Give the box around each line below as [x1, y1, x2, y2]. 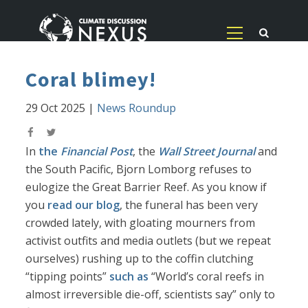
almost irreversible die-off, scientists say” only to [25, 287, 276, 302]
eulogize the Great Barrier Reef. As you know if [25, 179, 267, 195]
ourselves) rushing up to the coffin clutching [25, 251, 254, 267]
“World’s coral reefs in [148, 269, 265, 285]
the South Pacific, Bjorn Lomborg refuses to [25, 162, 252, 177]
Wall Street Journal [158, 144, 256, 159]
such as [109, 269, 149, 285]
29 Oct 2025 [25, 100, 86, 116]
